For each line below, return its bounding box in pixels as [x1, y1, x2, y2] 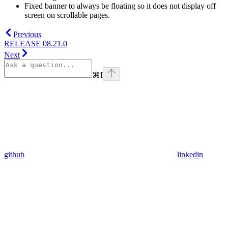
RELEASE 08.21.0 [4, 39, 67, 48]
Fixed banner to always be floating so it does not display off [24, 2, 216, 11]
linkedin [177, 150, 203, 159]
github [4, 150, 24, 159]
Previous [13, 30, 41, 39]
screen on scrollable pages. [24, 11, 110, 20]
